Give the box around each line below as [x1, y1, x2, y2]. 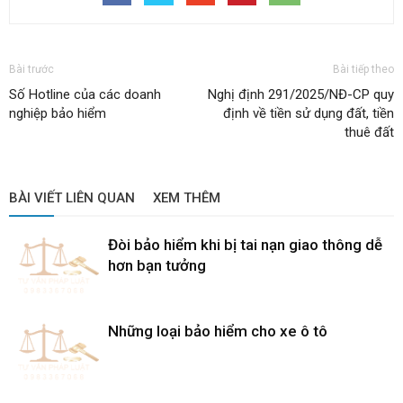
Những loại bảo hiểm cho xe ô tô [108, 322, 327, 340]
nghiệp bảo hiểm [9, 105, 106, 121]
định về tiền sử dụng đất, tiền [223, 105, 394, 121]
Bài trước [9, 63, 54, 76]
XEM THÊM [153, 190, 220, 206]
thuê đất [345, 124, 394, 140]
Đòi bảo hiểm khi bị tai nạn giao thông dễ [108, 236, 382, 254]
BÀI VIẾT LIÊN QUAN [9, 190, 135, 206]
